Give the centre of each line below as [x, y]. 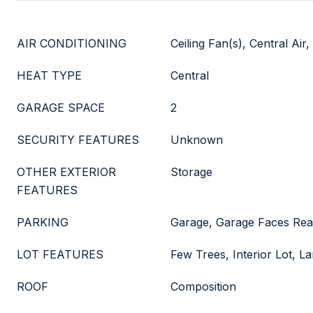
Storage [191, 172]
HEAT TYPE [49, 75]
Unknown [197, 140]
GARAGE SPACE [61, 108]
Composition [203, 286]
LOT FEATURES [60, 254]
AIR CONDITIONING [72, 43]
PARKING [43, 222]
